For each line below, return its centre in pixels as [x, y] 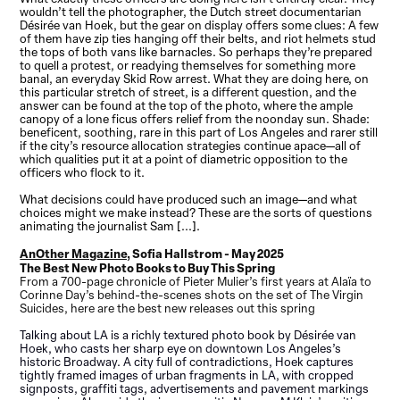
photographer [146, 12]
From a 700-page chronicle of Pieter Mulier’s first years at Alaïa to [196, 281]
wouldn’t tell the [64, 12]
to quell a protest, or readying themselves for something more [188, 65]
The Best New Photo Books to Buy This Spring [148, 267]
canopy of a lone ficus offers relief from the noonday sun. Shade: [195, 119]
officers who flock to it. [83, 172]
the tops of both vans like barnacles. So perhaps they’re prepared [196, 52]
